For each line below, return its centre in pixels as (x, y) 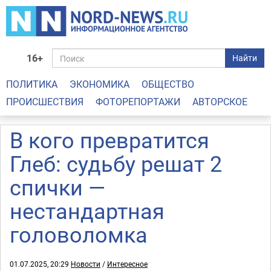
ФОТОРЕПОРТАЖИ (138, 102)
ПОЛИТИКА (32, 84)
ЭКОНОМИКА (100, 84)
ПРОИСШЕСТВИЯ (45, 102)
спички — (57, 187)
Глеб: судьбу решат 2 (116, 163)
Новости (86, 264)
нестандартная (87, 211)
